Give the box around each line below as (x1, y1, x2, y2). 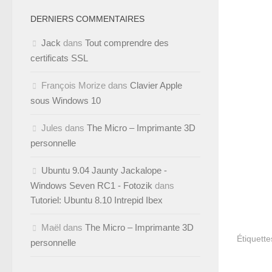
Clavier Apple (130, 80, 182, 90)
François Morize (41, 80, 106, 90)
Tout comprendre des (85, 37, 169, 48)
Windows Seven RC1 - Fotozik (30, 180, 152, 191)
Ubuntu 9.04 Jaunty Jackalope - (41, 165, 167, 175)
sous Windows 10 (30, 95, 101, 106)
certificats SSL (30, 52, 88, 63)
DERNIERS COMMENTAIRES (30, 13, 144, 24)
